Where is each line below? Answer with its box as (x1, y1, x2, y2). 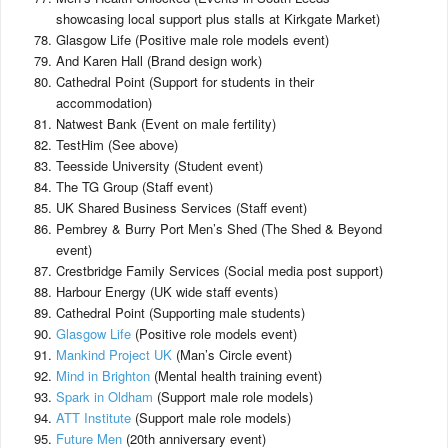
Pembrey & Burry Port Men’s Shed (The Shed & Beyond (56, 219, 382, 238)
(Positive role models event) (131, 324, 297, 343)
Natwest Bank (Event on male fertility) (56, 114, 276, 133)
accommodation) (56, 93, 152, 112)
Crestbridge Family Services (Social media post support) (56, 261, 383, 280)
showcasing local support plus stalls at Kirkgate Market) (56, 9, 380, 28)
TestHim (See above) (56, 135, 178, 154)
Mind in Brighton (56, 366, 150, 385)
